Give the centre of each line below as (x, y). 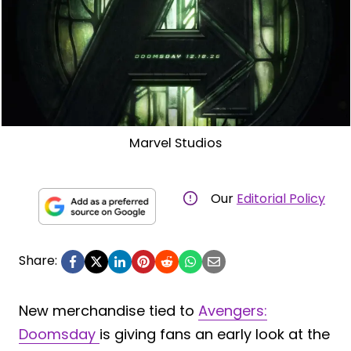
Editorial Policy (281, 198)
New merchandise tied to (109, 310)
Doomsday (59, 334)
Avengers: (233, 310)
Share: (38, 260)
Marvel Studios (175, 143)
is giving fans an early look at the (215, 334)
